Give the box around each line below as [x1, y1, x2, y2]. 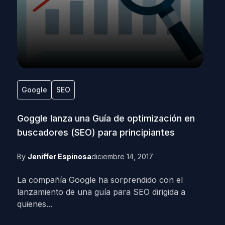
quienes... [17, 199, 52, 209]
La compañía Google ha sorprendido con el [17, 175, 183, 185]
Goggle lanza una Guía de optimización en [17, 113, 195, 124]
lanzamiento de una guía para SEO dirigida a [17, 187, 185, 197]
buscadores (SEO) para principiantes [17, 127, 175, 138]
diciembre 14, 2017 [91, 152, 153, 161]
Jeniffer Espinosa [27, 152, 91, 161]
